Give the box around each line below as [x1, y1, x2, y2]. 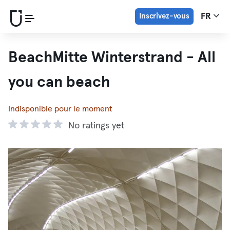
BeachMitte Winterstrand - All [8, 50, 216, 65]
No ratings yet [68, 121, 124, 130]
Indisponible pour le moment [8, 105, 112, 113]
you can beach [8, 74, 110, 90]
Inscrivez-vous [139, 12, 189, 20]
